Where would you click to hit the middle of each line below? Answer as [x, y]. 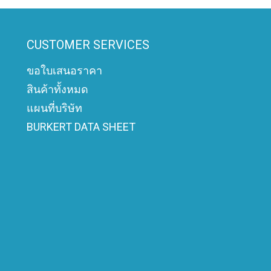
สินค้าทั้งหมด [57, 89]
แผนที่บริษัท [54, 108]
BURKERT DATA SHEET [81, 127]
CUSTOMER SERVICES [88, 45]
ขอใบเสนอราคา [64, 70]
